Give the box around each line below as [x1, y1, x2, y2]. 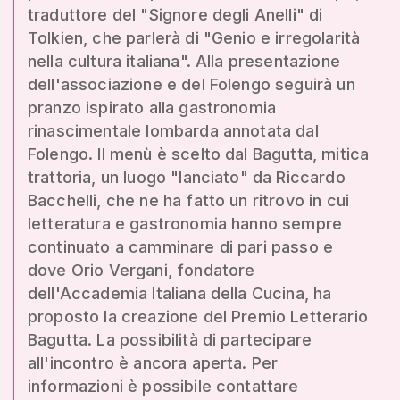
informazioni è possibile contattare [28, 377, 299, 396]
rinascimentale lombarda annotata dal [28, 121, 319, 140]
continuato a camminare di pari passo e [28, 237, 334, 256]
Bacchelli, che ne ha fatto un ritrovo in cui [28, 191, 350, 210]
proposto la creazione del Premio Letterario [28, 307, 368, 326]
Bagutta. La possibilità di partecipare [28, 330, 312, 349]
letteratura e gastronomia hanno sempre [28, 214, 343, 233]
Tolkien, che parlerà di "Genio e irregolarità [28, 29, 361, 47]
